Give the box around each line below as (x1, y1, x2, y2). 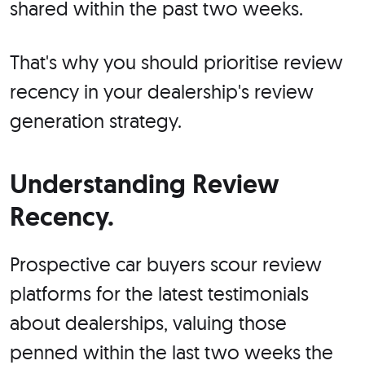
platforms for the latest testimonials (10, 281, 309, 306)
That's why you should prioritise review (10, 50, 343, 75)
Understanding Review (10, 167, 279, 202)
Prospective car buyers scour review (10, 252, 322, 277)
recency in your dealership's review (10, 79, 314, 104)
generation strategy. (10, 108, 182, 134)
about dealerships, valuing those (10, 310, 287, 336)
